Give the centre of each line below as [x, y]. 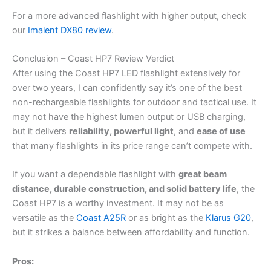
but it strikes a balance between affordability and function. [131, 233]
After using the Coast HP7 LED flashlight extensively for [126, 73]
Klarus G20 [228, 218]
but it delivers [41, 132]
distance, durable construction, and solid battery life [124, 189]
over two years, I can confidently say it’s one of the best [127, 88]
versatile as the [44, 218]
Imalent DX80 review [70, 30]
